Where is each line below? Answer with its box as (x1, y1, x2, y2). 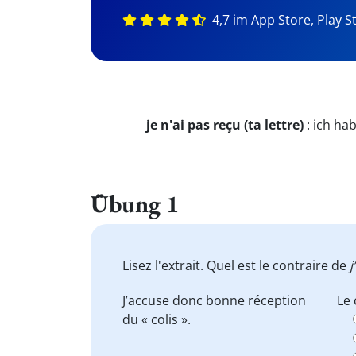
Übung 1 (91, 188, 179, 219)
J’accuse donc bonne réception (122, 292, 306, 309)
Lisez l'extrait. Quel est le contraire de (122, 257, 350, 274)
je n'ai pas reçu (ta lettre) (146, 116, 304, 133)
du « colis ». (122, 311, 191, 328)
